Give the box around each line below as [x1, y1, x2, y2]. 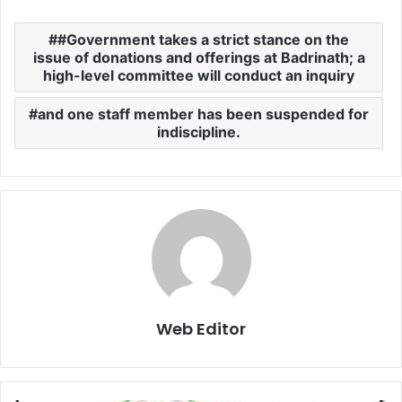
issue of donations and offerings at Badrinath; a [32, 48, 365, 66]
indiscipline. [157, 123, 240, 141]
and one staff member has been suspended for [38, 105, 369, 123]
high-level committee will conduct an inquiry [43, 66, 354, 84]
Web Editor [156, 318, 246, 340]
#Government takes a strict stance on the [57, 31, 349, 48]
